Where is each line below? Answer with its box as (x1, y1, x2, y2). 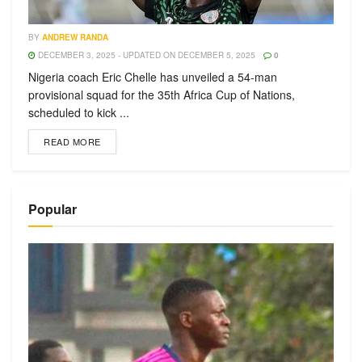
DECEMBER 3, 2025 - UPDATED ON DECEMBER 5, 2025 (36, 49, 255, 61)
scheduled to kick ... (28, 104, 129, 120)
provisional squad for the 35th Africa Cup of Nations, (28, 86, 295, 103)
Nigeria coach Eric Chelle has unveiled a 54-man (28, 69, 277, 85)
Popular (28, 200, 77, 218)
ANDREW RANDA (42, 32, 108, 43)
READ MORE (44, 135, 101, 148)
